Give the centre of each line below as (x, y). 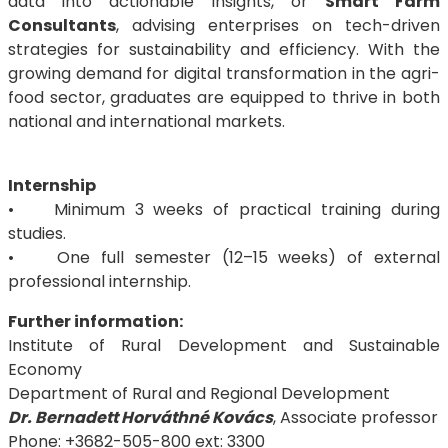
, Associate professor (355, 417)
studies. (37, 233)
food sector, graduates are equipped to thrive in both (224, 97)
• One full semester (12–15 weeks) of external (224, 257)
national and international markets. (146, 121)
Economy (45, 369)
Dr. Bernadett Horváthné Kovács (140, 417)
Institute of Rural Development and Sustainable (224, 345)
